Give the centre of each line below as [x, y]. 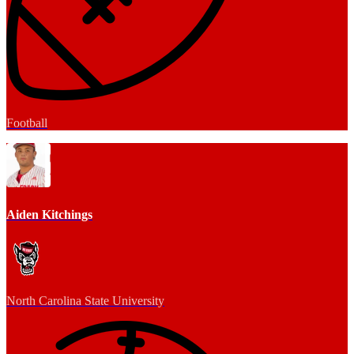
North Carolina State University [85, 300]
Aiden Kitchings [49, 214]
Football [27, 123]
